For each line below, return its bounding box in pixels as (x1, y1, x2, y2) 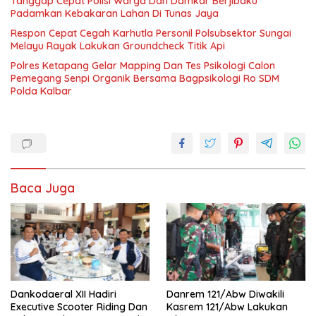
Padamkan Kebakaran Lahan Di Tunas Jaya (11, 6, 219, 20)
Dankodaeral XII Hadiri (11, 288, 116, 301)
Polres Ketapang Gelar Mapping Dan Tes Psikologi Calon (11, 59, 275, 72)
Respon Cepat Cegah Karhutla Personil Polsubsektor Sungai (11, 26, 291, 39)
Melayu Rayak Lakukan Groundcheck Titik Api (11, 39, 225, 52)
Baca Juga (11, 179, 75, 196)
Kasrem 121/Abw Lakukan (166, 300, 288, 314)
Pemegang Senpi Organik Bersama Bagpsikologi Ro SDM (11, 71, 279, 85)
